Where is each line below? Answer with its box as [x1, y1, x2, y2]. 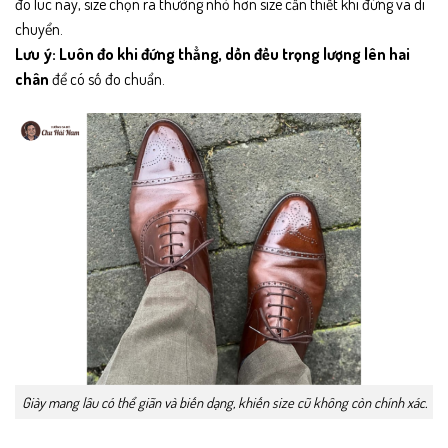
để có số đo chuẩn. [49, 69, 165, 90]
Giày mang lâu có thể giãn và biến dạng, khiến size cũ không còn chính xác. [21, 392, 427, 411]
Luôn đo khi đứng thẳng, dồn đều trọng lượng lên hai [59, 44, 410, 65]
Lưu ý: [15, 44, 56, 65]
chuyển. [15, 19, 63, 40]
